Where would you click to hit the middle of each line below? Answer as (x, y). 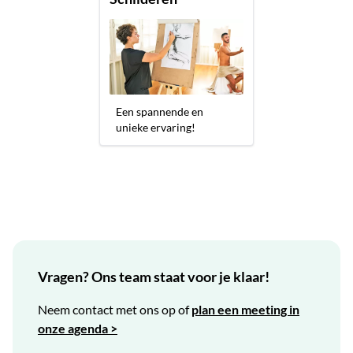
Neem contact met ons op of (115, 309)
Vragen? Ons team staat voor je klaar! (154, 276)
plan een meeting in (245, 309)
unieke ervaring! (156, 127)
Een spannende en (160, 111)
